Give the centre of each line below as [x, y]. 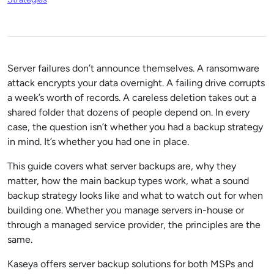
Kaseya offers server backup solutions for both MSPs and [130, 264]
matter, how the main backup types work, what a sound [128, 181]
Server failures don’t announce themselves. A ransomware [133, 68]
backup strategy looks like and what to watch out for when [135, 195]
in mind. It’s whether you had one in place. [98, 142]
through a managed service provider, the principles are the [134, 225]
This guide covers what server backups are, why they [122, 166]
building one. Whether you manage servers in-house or [126, 210]
